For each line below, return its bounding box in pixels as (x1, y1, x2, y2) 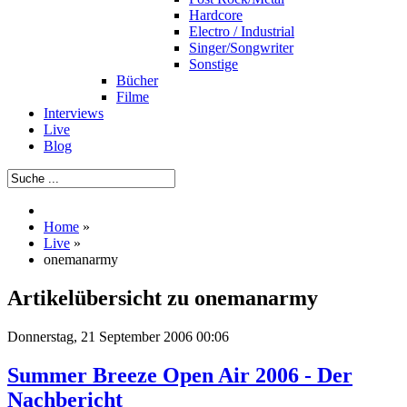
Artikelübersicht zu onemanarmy (7, 285, 318, 310)
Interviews (44, 105, 104, 121)
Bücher (116, 73, 158, 88)
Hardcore (189, 7, 243, 23)
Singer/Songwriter (189, 40, 293, 55)
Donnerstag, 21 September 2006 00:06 (7, 328, 229, 344)
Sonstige (189, 56, 238, 72)
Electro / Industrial (189, 24, 294, 39)
